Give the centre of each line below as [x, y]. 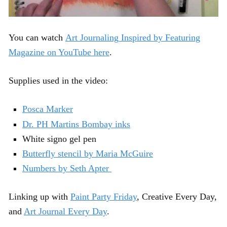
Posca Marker [48, 109]
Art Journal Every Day [65, 211]
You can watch [37, 37]
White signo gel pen [59, 139]
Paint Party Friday [104, 197]
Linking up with [40, 197]
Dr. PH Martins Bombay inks [76, 124]
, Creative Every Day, [177, 197]
